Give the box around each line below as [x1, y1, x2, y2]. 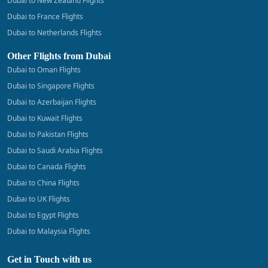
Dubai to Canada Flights [7, 161, 86, 172]
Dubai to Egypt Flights [7, 209, 79, 220]
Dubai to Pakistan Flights [7, 129, 89, 139]
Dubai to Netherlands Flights [7, 27, 102, 38]
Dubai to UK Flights [7, 193, 70, 204]
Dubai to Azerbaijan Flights [7, 96, 96, 107]
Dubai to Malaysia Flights [7, 226, 90, 236]
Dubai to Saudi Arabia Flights [7, 145, 103, 156]
